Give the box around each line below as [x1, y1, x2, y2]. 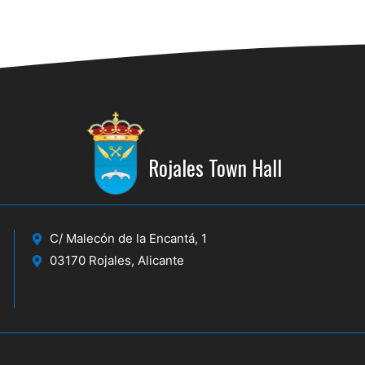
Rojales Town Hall [148, 152, 282, 183]
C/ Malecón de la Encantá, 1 [49, 231, 207, 247]
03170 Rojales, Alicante [49, 253, 184, 269]
